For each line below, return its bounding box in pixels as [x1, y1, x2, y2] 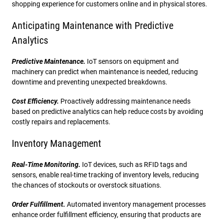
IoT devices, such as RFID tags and [82, 160, 187, 168]
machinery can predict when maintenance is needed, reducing [12, 67, 198, 76]
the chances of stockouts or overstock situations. [12, 181, 162, 189]
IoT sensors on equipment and [87, 57, 179, 65]
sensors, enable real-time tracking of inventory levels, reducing [12, 170, 199, 179]
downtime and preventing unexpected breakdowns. [12, 78, 167, 86]
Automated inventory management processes [67, 200, 206, 208]
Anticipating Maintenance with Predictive [12, 19, 173, 31]
